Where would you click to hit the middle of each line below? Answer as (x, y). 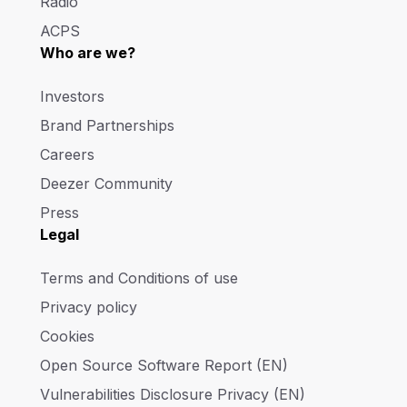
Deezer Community (106, 183)
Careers (67, 154)
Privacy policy (89, 307)
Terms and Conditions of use (139, 278)
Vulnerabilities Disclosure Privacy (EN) (173, 394)
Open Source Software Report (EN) (164, 365)
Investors (72, 96)
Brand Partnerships (107, 125)
